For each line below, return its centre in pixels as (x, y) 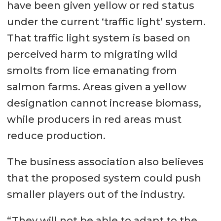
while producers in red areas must (94, 119)
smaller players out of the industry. (96, 194)
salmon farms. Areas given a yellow (96, 87)
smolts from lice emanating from (92, 70)
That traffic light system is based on (98, 38)
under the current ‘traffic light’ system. (106, 21)
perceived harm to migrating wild (92, 54)
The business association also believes (105, 162)
